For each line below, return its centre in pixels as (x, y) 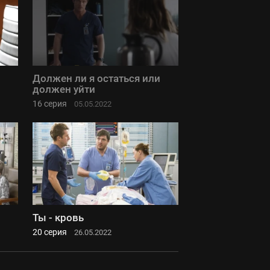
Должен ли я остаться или (96, 79)
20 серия (50, 232)
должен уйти (64, 89)
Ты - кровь (58, 217)
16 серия (50, 104)
